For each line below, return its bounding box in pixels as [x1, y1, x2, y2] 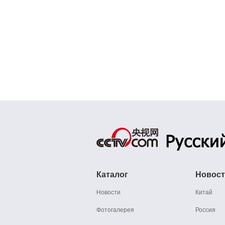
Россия [195, 206, 215, 213]
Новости [96, 188, 121, 196]
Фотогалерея [96, 206, 134, 213]
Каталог [96, 170, 128, 179]
